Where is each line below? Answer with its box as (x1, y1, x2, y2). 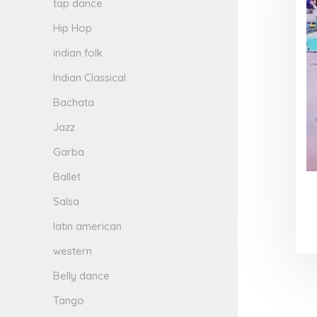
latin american (53, 219, 122, 234)
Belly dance (53, 269, 110, 283)
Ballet (53, 170, 81, 184)
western (53, 244, 93, 258)
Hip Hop (53, 21, 93, 35)
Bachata (53, 96, 95, 110)
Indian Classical (53, 71, 127, 85)
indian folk (53, 46, 103, 60)
